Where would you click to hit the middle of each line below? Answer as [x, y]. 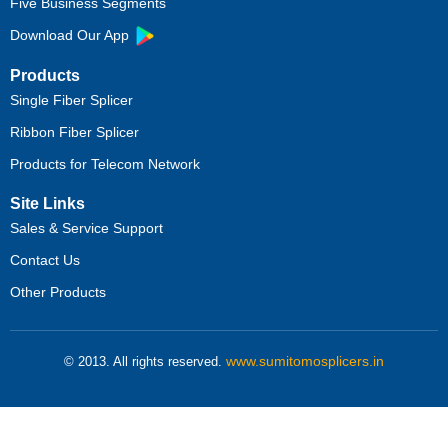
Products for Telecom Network [105, 164]
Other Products [58, 292]
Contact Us [45, 260]
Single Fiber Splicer [71, 100]
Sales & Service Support [86, 228]
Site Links [47, 204]
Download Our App [71, 35]
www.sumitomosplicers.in [305, 361]
